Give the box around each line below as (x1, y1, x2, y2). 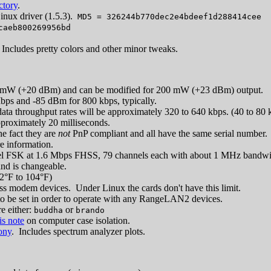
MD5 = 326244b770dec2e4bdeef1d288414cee (77, 11, 261, 21)
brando (76, 205, 105, 215)
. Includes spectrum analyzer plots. (11, 226, 145, 237)
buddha (34, 205, 63, 215)
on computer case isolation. (24, 215, 130, 226)
